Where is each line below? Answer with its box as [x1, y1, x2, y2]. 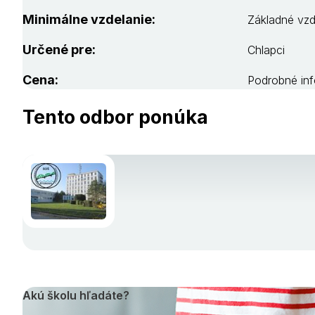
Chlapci [247, 42, 285, 57]
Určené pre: [22, 41, 96, 57]
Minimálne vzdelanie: [22, 11, 155, 27]
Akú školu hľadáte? [22, 288, 129, 302]
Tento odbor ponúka [22, 105, 208, 129]
